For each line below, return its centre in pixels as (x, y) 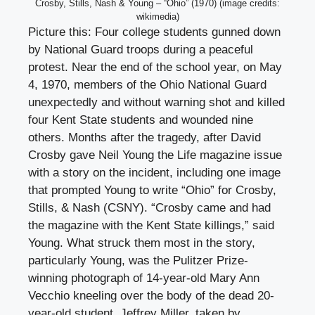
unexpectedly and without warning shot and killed (156, 102)
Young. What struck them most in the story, (142, 243)
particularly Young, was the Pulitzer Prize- (138, 260)
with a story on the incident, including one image (154, 172)
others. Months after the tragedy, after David (144, 137)
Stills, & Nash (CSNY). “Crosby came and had (149, 207)
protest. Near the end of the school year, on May (155, 67)
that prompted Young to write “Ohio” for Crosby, (152, 190)
